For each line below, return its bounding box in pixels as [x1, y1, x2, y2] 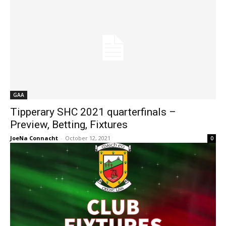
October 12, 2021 [65, 134, 110, 142]
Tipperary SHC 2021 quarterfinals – [10, 106, 176, 118]
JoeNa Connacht [10, 134, 58, 142]
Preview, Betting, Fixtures [10, 119, 128, 131]
